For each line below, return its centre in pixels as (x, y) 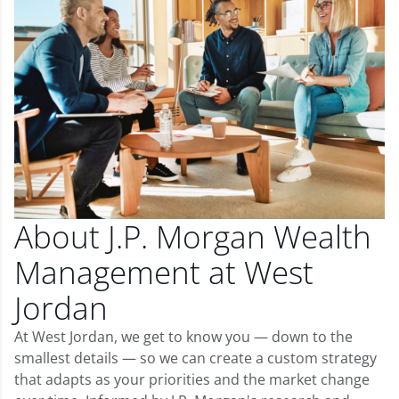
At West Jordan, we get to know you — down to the (183, 336)
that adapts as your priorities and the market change (192, 379)
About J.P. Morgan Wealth (193, 236)
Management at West (164, 272)
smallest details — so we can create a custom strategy (195, 358)
